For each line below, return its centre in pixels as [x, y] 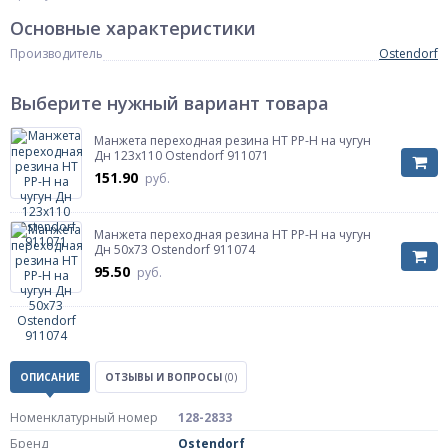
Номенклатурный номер [84, 417]
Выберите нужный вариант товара [169, 103]
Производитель [56, 53]
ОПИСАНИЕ [50, 377]
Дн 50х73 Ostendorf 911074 [174, 249]
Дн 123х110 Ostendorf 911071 [181, 155]
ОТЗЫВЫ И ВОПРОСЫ [165, 377]
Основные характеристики [133, 28]
